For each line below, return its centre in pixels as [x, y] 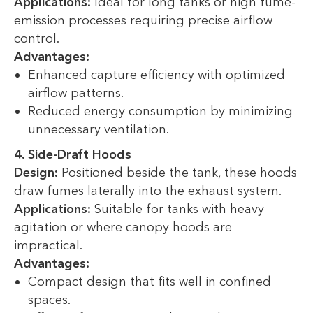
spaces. [49, 300]
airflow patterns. [76, 93]
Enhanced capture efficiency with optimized [156, 75]
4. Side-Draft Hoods [73, 155]
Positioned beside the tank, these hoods [177, 173]
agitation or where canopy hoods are [123, 227]
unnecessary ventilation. [99, 130]
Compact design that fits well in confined [150, 282]
